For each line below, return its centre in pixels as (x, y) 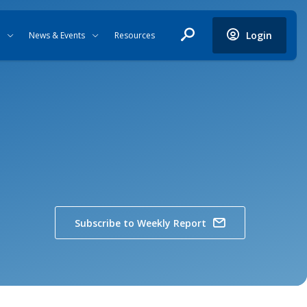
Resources (134, 35)
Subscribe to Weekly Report (140, 223)
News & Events (57, 35)
